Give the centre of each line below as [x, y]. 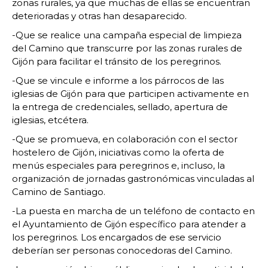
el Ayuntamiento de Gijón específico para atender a [129, 224]
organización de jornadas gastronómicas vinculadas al [133, 179]
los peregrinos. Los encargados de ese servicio [117, 237]
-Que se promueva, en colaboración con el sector [125, 139]
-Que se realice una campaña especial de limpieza [127, 35]
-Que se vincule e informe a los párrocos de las [118, 80]
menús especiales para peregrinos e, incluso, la [118, 165]
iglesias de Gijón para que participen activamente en [130, 94]
